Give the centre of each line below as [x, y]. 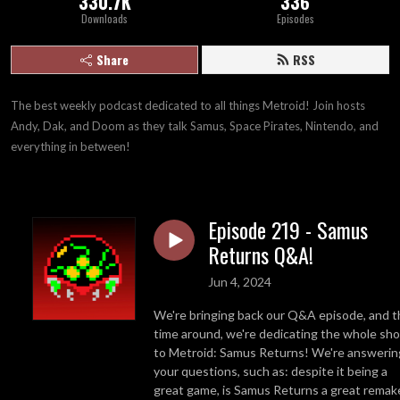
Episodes [295, 18]
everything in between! [71, 146]
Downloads [105, 18]
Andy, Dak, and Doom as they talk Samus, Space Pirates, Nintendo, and [195, 126]
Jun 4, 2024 [240, 281]
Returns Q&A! [261, 254]
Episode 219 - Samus [288, 229]
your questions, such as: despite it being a [271, 371]
